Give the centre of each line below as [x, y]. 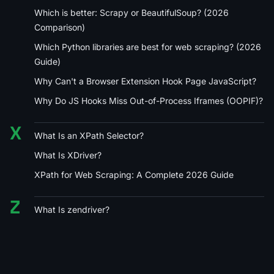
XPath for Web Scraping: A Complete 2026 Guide [134, 174]
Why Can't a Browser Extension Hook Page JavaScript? [145, 81]
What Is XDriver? [68, 155]
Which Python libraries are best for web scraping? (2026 [148, 46]
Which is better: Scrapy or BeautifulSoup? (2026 [131, 12]
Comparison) [60, 27]
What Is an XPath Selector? [89, 135]
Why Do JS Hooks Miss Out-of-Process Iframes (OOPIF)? [149, 100]
